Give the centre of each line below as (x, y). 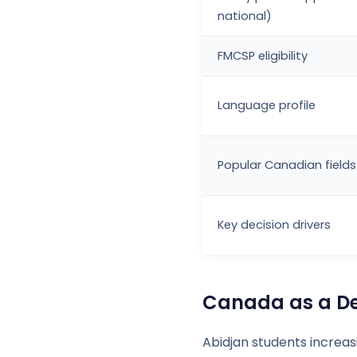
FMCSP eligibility (263, 56)
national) (245, 16)
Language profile (267, 105)
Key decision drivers (275, 225)
